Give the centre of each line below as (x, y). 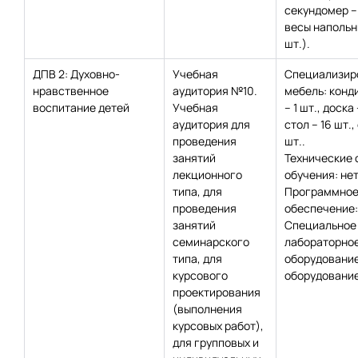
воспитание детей (81, 107)
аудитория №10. (215, 91)
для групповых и (216, 342)
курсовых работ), (218, 326)
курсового (200, 275)
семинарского (211, 242)
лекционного (207, 175)
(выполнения (207, 309)
